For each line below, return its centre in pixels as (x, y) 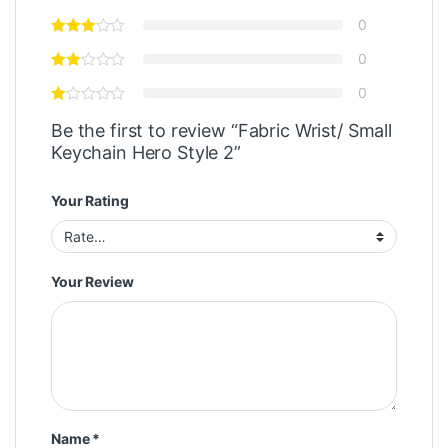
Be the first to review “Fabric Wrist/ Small (221, 131)
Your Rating (90, 201)
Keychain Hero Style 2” (146, 153)
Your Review (92, 281)
